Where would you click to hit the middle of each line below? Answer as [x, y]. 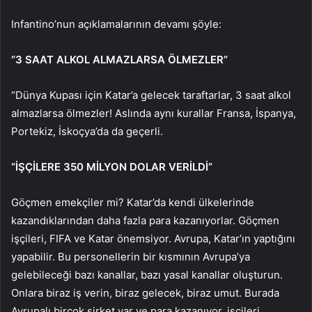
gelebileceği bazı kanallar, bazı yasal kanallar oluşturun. [147, 275]
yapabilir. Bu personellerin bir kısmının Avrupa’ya [131, 257]
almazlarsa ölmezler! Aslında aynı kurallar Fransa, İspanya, [154, 114]
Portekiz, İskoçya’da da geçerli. [87, 132]
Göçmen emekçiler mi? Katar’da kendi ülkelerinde [133, 203]
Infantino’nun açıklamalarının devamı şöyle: [116, 24]
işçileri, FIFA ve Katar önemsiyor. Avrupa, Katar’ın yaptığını [153, 239]
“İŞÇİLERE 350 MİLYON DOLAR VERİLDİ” [112, 167]
